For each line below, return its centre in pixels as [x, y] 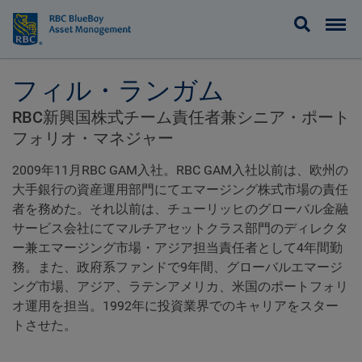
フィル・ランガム [118, 92]
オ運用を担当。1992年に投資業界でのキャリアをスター [175, 306]
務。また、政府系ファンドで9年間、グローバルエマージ [177, 267]
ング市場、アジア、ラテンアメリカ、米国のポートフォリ [180, 286]
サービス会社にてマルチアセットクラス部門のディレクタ [180, 228]
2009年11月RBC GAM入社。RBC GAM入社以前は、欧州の [180, 170]
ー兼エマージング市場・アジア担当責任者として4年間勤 [177, 248]
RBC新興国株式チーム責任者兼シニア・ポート [181, 117]
